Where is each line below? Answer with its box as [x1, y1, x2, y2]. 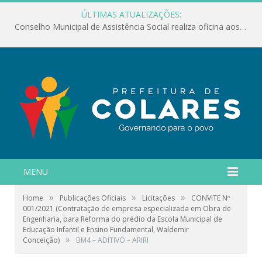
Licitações [142, 192, 175, 203]
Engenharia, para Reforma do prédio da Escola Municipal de [23, 213, 222, 224]
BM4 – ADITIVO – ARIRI [76, 235, 149, 245]
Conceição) [23, 235, 60, 245]
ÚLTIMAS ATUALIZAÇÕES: [81, 9, 181, 20]
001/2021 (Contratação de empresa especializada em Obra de [23, 203, 231, 213]
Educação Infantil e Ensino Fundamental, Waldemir [23, 224, 189, 235]
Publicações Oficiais [60, 192, 126, 203]
